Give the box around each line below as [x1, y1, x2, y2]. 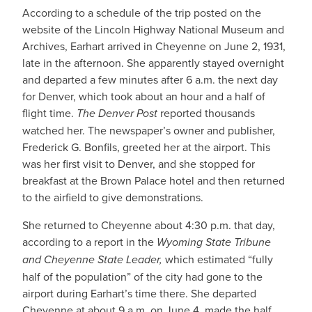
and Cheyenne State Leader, [22, 251, 165, 268]
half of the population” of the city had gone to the [22, 269, 263, 285]
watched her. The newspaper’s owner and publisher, [22, 123, 275, 139]
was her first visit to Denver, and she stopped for [22, 156, 255, 172]
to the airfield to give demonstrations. [22, 189, 203, 205]
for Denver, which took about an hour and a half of [22, 88, 265, 104]
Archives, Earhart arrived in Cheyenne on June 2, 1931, [22, 38, 286, 54]
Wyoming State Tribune [157, 234, 271, 251]
